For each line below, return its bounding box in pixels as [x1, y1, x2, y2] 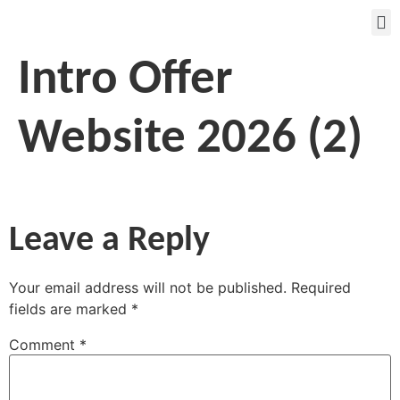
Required [291, 279, 351, 297]
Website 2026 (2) [18, 115, 362, 164]
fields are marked [9, 300, 131, 319]
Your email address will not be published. [9, 279, 287, 297]
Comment [9, 336, 79, 354]
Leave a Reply [9, 223, 210, 260]
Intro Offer [18, 56, 233, 105]
